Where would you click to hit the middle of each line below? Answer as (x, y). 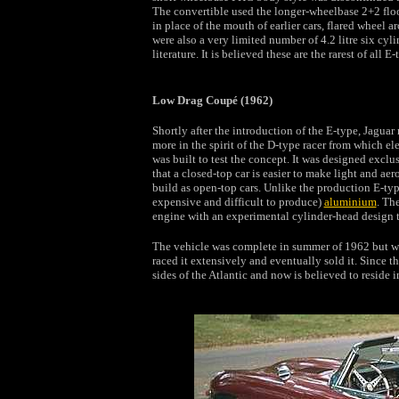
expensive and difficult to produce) (238, 202)
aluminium (350, 202)
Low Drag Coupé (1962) (212, 100)
